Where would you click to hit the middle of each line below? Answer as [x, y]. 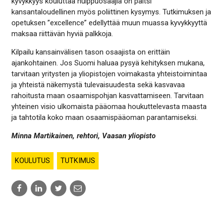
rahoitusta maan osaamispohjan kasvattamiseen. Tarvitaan [107, 95]
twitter [60, 205]
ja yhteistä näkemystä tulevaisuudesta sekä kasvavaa [98, 84]
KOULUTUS [32, 161]
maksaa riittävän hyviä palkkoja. [62, 33]
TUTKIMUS [78, 161]
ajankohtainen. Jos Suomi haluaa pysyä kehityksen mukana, [108, 63]
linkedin [42, 205]
